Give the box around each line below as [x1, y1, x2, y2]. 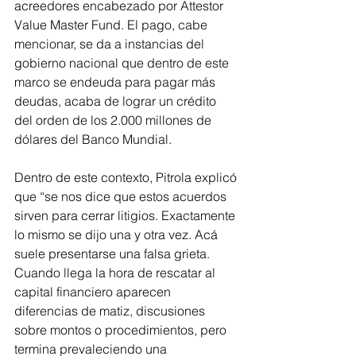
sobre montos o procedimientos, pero [14, 321, 230, 338]
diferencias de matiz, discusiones [14, 302, 208, 319]
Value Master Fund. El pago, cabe [14, 16, 211, 33]
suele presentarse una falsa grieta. [14, 245, 213, 261]
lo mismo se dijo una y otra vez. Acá [14, 226, 221, 242]
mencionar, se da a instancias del [14, 35, 207, 52]
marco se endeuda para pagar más [14, 73, 219, 90]
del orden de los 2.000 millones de [14, 111, 215, 128]
